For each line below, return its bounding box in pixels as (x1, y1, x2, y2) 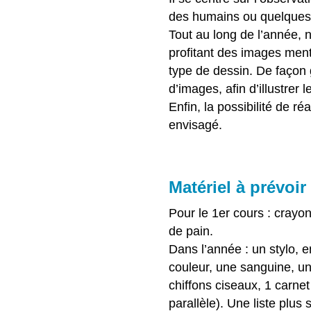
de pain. (168, 224, 213, 239)
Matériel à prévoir (168, 178, 306, 197)
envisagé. (168, 118, 222, 133)
